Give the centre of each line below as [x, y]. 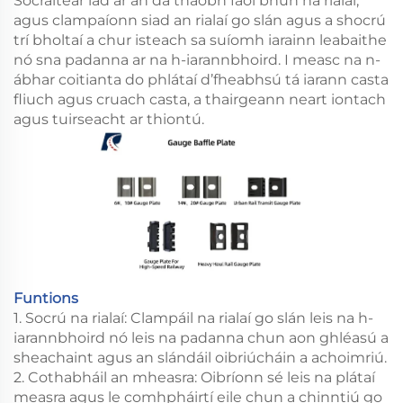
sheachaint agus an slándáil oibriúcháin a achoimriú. [200, 358]
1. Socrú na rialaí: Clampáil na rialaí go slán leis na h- [193, 318]
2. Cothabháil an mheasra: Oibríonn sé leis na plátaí [194, 378]
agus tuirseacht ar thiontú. [109, 119]
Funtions [46, 299]
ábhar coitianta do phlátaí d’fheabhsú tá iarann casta [201, 79]
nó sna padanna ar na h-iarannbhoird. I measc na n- [197, 59]
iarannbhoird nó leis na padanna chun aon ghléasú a [201, 338]
